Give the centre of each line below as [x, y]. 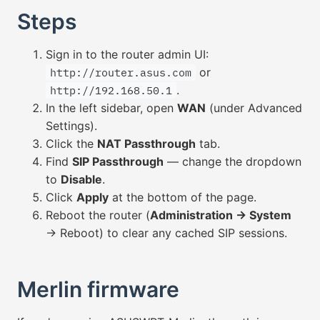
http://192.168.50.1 [111, 90]
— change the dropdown [232, 161]
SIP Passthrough [118, 161]
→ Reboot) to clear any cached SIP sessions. [166, 233]
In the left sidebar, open [111, 108]
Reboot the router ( [98, 215]
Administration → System [221, 215]
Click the [71, 144]
